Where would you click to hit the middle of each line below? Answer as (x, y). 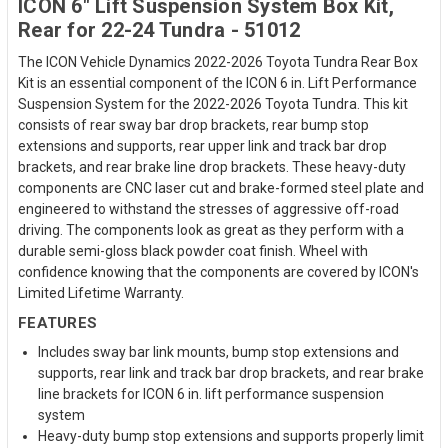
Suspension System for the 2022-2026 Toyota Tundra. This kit (213, 103)
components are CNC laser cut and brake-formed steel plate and (221, 187)
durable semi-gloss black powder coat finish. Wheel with (193, 250)
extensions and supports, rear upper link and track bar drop (202, 145)
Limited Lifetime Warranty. (101, 292)
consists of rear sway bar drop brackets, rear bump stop (193, 124)
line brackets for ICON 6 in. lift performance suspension (211, 393)
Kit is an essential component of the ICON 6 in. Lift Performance (217, 82)
